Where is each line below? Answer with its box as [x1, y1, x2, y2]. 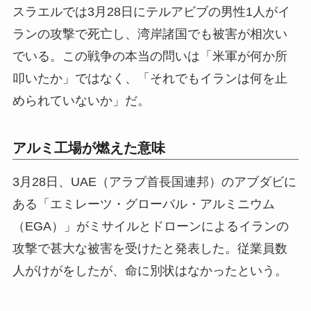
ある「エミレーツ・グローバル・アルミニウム [12, 197, 275, 212]
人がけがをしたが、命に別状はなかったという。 [12, 264, 287, 278]
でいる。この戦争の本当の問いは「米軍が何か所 [12, 49, 287, 64]
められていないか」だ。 [12, 94, 150, 108]
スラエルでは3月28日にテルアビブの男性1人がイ [12, 5, 290, 19]
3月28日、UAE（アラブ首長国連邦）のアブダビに [12, 175, 296, 190]
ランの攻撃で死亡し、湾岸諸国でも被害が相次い [12, 27, 287, 42]
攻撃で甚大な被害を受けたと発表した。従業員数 [12, 242, 287, 256]
